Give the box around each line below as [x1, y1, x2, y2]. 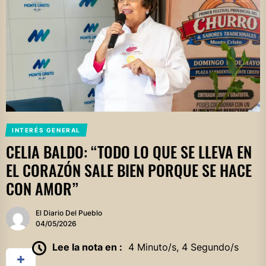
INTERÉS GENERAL [11, 126, 81, 134]
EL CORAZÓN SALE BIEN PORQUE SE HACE [6, 159, 252, 182]
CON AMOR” [6, 177, 78, 201]
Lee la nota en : [52, 241, 122, 254]
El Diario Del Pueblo [36, 208, 102, 218]
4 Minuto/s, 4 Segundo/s [128, 241, 239, 254]
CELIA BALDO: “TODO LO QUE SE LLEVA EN [6, 140, 252, 164]
